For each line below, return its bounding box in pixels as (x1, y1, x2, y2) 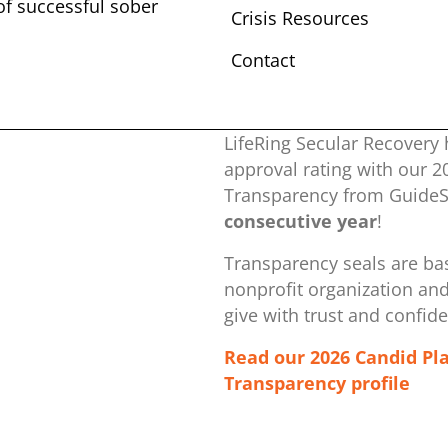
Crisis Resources (230, 6, 369, 30)
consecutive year (224, 209, 377, 233)
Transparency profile (224, 371, 410, 395)
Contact (230, 48, 295, 72)
